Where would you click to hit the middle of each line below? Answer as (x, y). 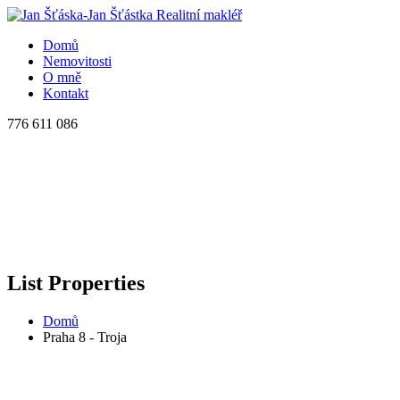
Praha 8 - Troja (85, 337)
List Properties (76, 283)
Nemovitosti (77, 61)
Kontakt (66, 93)
